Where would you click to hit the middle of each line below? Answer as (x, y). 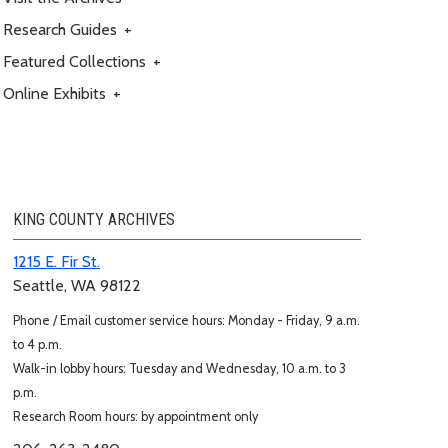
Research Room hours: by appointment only (135, 416)
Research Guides (62, 29)
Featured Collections (76, 61)
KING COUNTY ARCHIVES (94, 219)
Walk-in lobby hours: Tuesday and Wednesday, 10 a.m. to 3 (179, 368)
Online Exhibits (56, 93)
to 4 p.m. (37, 344)
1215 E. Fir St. (56, 261)
